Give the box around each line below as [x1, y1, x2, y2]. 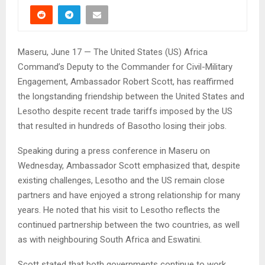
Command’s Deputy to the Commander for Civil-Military [18, 61, 232, 72]
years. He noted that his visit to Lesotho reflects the [18, 204, 220, 215]
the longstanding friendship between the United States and [18, 91, 244, 102]
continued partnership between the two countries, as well [18, 219, 240, 230]
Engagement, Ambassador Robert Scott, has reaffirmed [18, 76, 234, 87]
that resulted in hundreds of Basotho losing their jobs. [18, 120, 227, 131]
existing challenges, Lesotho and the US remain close [18, 174, 225, 186]
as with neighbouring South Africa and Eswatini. [18, 234, 202, 245]
